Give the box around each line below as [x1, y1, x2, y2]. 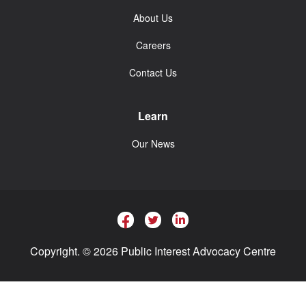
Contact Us [129, 66, 177, 79]
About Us [133, 11, 173, 25]
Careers [135, 38, 171, 52]
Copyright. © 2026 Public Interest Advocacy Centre [30, 243, 276, 259]
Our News [131, 137, 175, 150]
